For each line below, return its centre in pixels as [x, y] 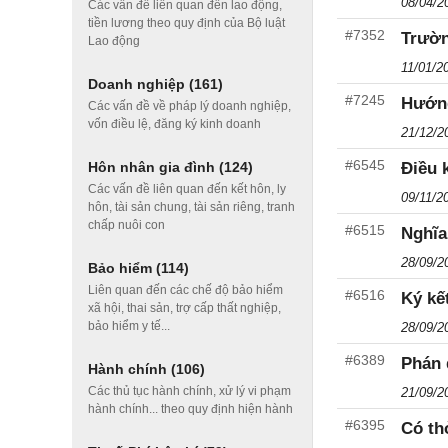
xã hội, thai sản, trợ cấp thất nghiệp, [184, 308]
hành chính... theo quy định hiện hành [190, 409]
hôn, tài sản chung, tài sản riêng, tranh [191, 207]
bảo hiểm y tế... [129, 326]
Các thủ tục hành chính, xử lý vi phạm [189, 391]
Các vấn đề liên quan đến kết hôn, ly [187, 189]
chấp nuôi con [126, 225]
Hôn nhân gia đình [153, 167]
